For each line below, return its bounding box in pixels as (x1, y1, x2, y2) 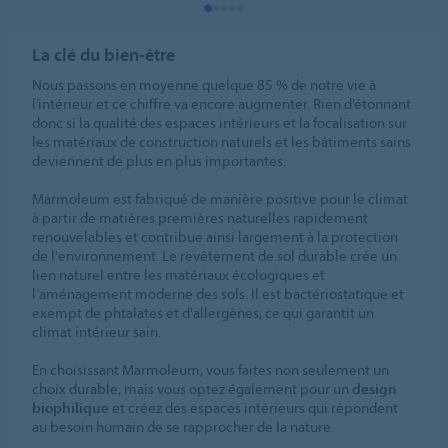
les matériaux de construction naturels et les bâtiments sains (32, 132, 412, 152)
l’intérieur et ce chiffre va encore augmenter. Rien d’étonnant (32, 94, 412, 114)
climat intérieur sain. (32, 322, 162, 342)
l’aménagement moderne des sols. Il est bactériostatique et (32, 284, 405, 304)
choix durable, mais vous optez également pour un (32, 379, 353, 399)
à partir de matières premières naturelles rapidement (32, 208, 369, 228)
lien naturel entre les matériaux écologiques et (32, 265, 326, 285)
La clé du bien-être (32, 43, 176, 67)
